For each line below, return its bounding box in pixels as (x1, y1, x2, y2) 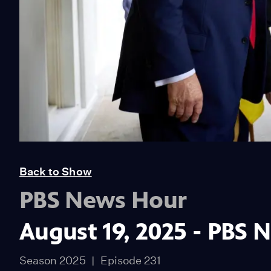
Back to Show (19, 165, 92, 178)
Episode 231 (100, 254, 162, 267)
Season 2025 (19, 254, 86, 267)
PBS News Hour (19, 186, 187, 215)
